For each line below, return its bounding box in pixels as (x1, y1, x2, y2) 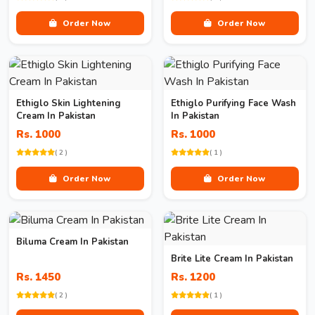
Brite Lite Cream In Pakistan (171, 252, 293, 265)
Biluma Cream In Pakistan (16, 236, 129, 248)
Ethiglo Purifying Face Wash (171, 97, 296, 110)
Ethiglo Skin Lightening (16, 97, 121, 110)
